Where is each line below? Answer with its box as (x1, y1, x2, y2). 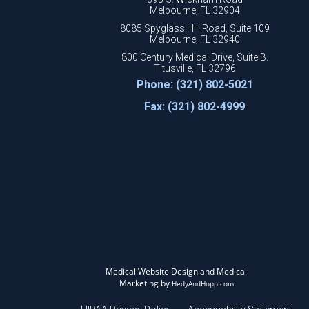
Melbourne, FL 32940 (149, 34, 240, 45)
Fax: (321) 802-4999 (144, 100, 246, 113)
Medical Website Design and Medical (106, 266, 248, 277)
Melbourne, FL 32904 (149, 5, 240, 16)
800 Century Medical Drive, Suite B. (121, 52, 268, 63)
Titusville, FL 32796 (153, 63, 236, 74)
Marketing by (119, 277, 172, 289)
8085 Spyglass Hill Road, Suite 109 (119, 23, 270, 34)
